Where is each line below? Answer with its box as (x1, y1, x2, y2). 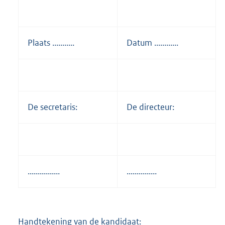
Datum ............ (127, 37, 178, 48)
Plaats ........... (28, 37, 74, 48)
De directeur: (127, 101, 174, 113)
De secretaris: (28, 101, 77, 113)
